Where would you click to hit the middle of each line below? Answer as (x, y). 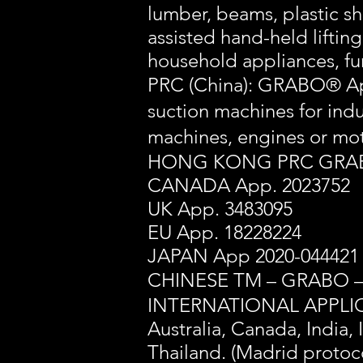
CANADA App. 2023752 (251, 185)
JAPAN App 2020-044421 (253, 256)
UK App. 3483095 (220, 209)
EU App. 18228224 (224, 232)
